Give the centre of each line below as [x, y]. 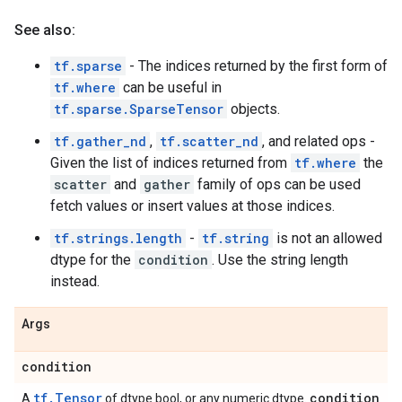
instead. [75, 281]
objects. [253, 109]
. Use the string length [280, 260]
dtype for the [92, 260]
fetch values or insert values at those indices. [192, 206]
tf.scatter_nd [209, 141]
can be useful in [170, 87]
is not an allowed [328, 238]
